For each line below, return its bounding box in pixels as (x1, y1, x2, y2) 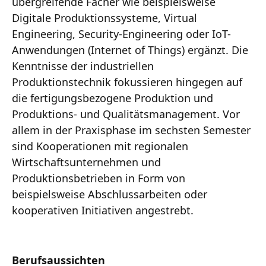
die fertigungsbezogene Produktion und (12, 90, 213, 105)
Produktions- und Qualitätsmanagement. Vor (12, 106, 240, 121)
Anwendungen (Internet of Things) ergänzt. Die (12, 42, 248, 57)
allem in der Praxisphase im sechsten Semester (12, 122, 251, 137)
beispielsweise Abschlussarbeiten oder (12, 186, 207, 201)
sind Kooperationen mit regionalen (12, 138, 188, 153)
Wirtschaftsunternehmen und (12, 154, 161, 169)
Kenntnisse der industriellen (12, 58, 154, 73)
